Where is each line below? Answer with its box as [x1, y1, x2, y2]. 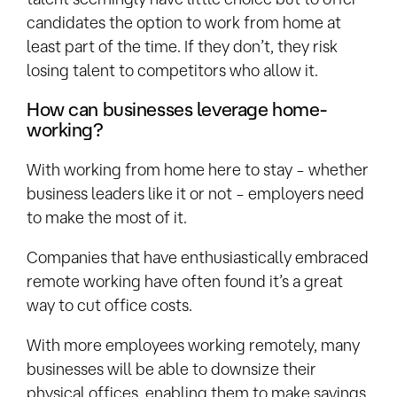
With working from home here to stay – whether [27, 160, 369, 178]
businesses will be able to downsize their [27, 360, 316, 378]
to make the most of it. [27, 207, 187, 226]
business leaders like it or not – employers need [27, 183, 364, 202]
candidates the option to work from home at [27, 13, 341, 32]
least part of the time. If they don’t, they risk [27, 37, 338, 56]
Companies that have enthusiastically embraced [27, 248, 369, 267]
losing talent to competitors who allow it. [27, 61, 318, 80]
